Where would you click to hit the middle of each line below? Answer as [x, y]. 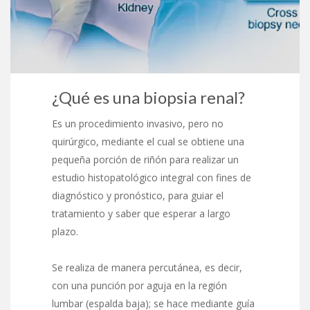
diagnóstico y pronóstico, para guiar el [138, 195]
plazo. [65, 231]
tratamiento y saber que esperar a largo [141, 213]
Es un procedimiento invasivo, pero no [138, 123]
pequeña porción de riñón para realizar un [145, 159]
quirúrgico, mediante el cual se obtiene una [148, 141]
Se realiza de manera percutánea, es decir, [147, 267]
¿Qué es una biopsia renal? [148, 97]
